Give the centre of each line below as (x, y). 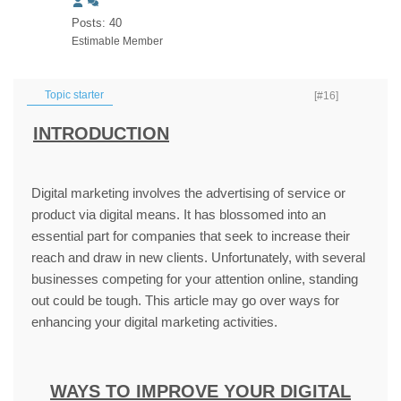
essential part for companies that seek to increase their (191, 236)
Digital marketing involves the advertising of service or (188, 193)
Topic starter (73, 95)
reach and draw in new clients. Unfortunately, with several (198, 257)
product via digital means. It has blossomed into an (179, 214)
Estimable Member (117, 41)
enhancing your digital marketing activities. (154, 322)
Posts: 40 (97, 23)
